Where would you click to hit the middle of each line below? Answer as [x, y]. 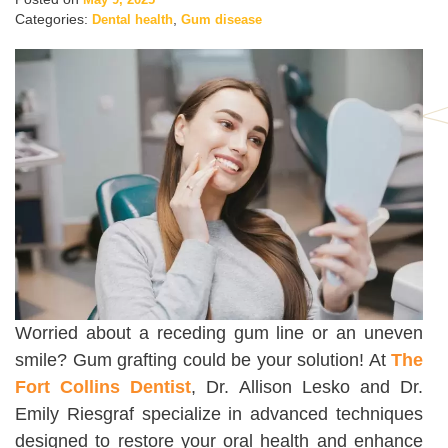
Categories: [53, 19]
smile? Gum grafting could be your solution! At [203, 360]
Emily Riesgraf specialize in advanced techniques [219, 414]
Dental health [132, 19]
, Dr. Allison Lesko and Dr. [307, 387]
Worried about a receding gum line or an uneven [219, 333]
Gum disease [221, 19]
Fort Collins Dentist [103, 387]
